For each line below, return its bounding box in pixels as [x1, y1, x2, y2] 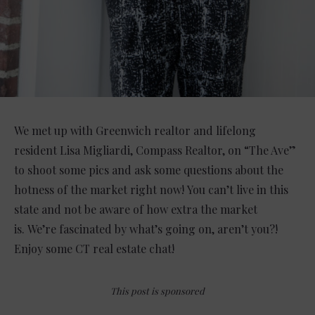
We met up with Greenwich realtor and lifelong [14, 122, 256, 138]
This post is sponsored [110, 284, 205, 297]
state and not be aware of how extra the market [14, 201, 257, 217]
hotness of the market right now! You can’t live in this [14, 181, 288, 197]
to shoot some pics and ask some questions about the [14, 162, 283, 177]
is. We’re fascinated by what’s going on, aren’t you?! [14, 221, 278, 236]
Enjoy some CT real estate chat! [14, 240, 174, 256]
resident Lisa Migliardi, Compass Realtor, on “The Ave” [14, 142, 296, 157]
